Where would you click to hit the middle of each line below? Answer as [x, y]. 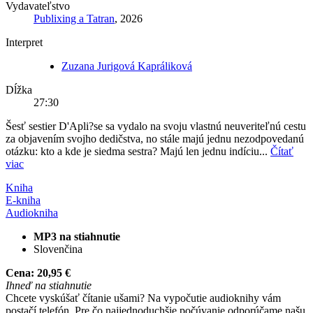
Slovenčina [58, 249]
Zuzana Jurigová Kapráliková [127, 66]
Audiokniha [32, 213]
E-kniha [23, 201]
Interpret [24, 43]
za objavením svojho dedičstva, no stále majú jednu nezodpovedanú [155, 139]
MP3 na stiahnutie [77, 237]
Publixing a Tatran [74, 19]
